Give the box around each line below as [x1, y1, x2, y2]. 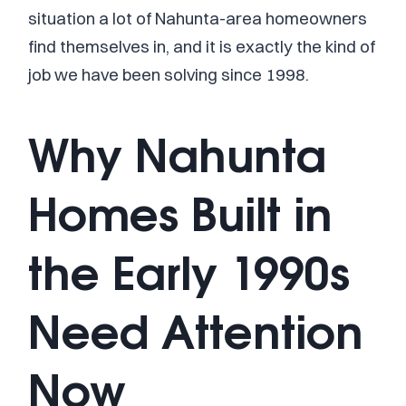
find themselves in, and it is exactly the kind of [28, 35, 375, 57]
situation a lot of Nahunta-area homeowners [28, 7, 367, 29]
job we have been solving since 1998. [28, 63, 309, 85]
